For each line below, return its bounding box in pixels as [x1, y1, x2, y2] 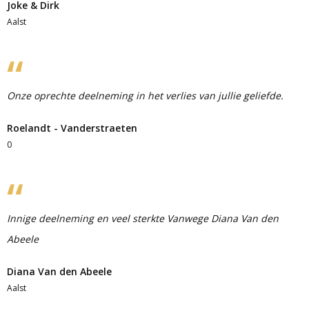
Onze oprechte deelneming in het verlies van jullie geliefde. [7, 89, 283, 102]
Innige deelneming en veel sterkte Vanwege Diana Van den [7, 212, 279, 225]
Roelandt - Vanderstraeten [7, 121, 137, 134]
